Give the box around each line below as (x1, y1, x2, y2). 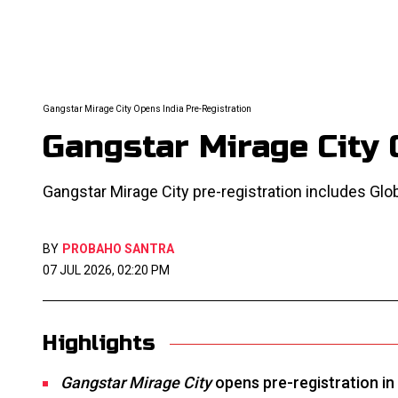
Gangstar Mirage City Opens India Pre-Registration (43, 104, 251, 114)
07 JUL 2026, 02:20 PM (43, 263, 170, 277)
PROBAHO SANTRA (62, 242, 174, 256)
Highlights (43, 330, 155, 356)
